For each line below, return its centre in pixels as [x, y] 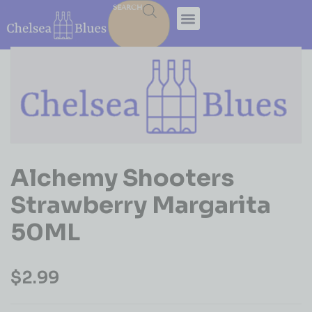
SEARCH [128, 7]
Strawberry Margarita [141, 205]
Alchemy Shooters [123, 178]
